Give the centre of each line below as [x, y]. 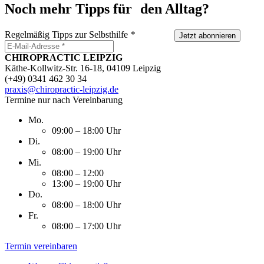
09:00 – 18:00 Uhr [86, 130]
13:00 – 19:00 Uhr [86, 183]
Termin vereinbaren [41, 246]
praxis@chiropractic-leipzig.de [62, 89]
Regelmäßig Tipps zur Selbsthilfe [66, 34]
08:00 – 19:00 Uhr [86, 151]
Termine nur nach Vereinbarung [64, 100]
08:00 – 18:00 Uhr [86, 204]
